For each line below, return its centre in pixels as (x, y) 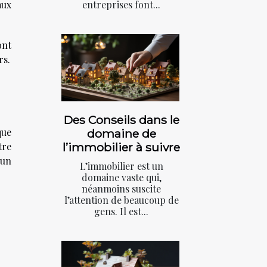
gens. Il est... (121, 212)
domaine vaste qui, (121, 178)
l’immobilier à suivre (121, 148)
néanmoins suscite (121, 189)
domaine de (121, 134)
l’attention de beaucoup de (121, 200)
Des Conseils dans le (121, 120)
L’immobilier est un (121, 166)
